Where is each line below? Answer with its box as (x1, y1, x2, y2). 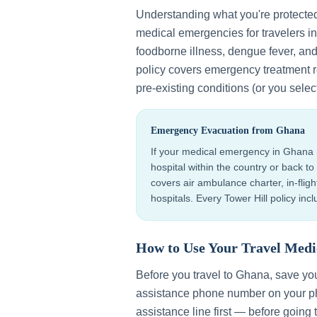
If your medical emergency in (151, 146, 283, 157)
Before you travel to (136, 269, 236, 281)
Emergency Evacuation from (151, 125, 276, 136)
